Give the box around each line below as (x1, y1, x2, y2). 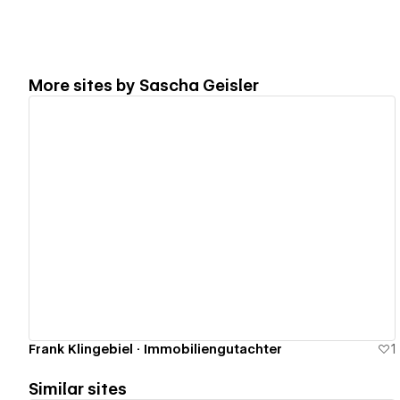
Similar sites (29, 379, 127, 398)
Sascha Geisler (139, 75, 259, 95)
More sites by (29, 75, 139, 95)
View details (162, 210, 247, 227)
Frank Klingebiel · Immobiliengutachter (29, 341, 282, 356)
